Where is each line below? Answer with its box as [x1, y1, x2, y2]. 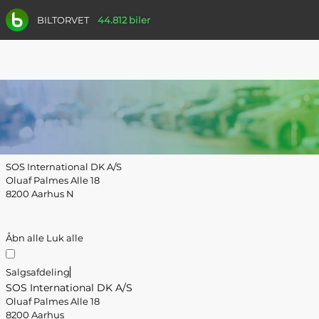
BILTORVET [37, 14, 89, 26]
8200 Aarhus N [6, 188, 74, 199]
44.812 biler [98, 14, 150, 26]
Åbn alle [6, 232, 46, 244]
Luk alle [46, 232, 83, 244]
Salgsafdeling [6, 266, 70, 278]
